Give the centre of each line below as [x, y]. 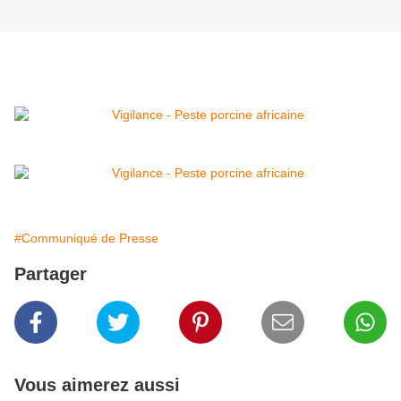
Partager [51, 274]
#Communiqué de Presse [86, 239]
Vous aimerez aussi [97, 385]
